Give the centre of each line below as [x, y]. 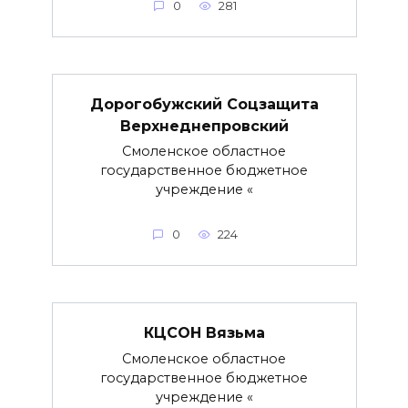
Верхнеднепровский [204, 126]
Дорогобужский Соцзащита [204, 104]
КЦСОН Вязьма [204, 332]
